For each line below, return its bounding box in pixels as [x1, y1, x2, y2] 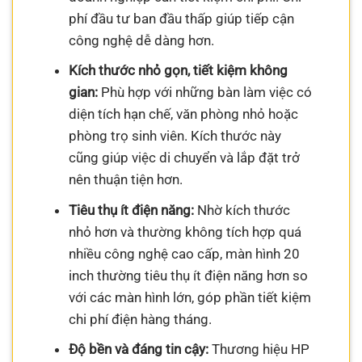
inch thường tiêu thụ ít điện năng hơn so [68, 267, 308, 284]
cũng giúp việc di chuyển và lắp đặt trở [68, 149, 300, 166]
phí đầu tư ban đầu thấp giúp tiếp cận [68, 10, 294, 27]
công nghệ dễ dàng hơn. [68, 32, 214, 48]
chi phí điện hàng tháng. [68, 310, 212, 327]
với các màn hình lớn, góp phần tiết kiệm [68, 288, 311, 305]
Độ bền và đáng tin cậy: [68, 341, 208, 357]
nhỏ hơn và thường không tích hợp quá [68, 223, 301, 240]
